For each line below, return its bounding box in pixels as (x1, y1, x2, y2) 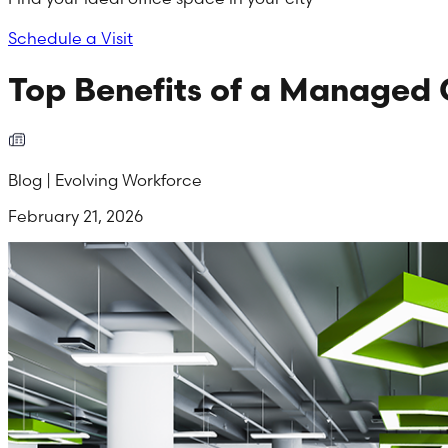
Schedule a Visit (8, 28, 133, 48)
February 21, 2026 (8, 205, 143, 226)
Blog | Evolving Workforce (8, 169, 202, 190)
